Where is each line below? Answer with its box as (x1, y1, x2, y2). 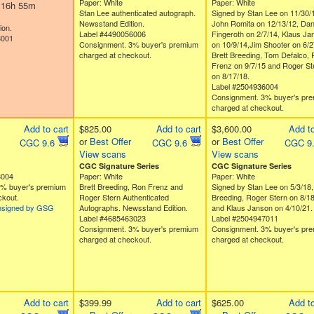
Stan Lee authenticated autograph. (78, 7, 196, 18)
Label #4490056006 (78, 28, 146, 39)
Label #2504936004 (211, 81, 278, 92)
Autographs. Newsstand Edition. (78, 202, 188, 213)
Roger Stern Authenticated (78, 191, 169, 203)
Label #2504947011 (211, 212, 278, 224)
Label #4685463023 (78, 212, 146, 224)
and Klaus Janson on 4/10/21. (211, 202, 313, 213)
